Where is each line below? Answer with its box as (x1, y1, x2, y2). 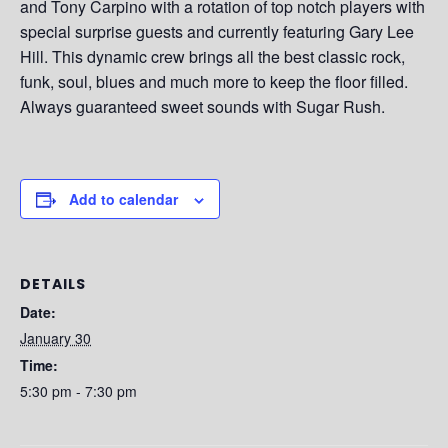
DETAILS (20, 274, 86, 294)
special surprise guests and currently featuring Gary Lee (20, 20, 414, 43)
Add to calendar (69, 189, 178, 209)
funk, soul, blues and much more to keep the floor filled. (20, 70, 408, 93)
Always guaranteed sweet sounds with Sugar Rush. (20, 95, 385, 118)
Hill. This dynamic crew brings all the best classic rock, (20, 45, 405, 68)
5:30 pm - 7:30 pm (20, 381, 137, 401)
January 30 (20, 328, 91, 348)
